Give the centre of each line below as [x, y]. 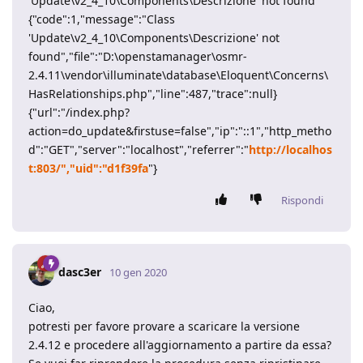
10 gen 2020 [138, 272]
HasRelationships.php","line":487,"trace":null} [153, 94]
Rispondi [302, 200]
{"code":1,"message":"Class [102, 19]
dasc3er [80, 271]
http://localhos [290, 149]
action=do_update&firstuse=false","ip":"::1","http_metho [180, 131]
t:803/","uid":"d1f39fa [88, 168]
